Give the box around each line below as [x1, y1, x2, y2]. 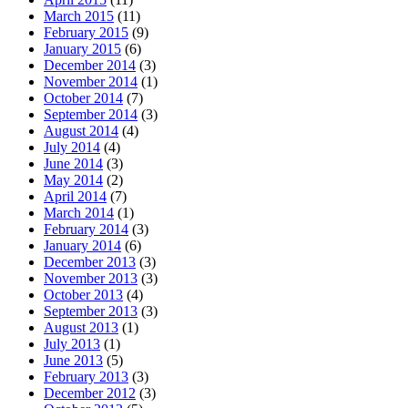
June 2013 [44, 352, 103, 368]
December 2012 [44, 384, 136, 401]
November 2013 [44, 270, 138, 286]
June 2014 [44, 155, 103, 171]
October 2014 [44, 89, 123, 106]
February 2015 [44, 24, 128, 40]
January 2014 [44, 237, 121, 253]
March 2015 [44, 7, 114, 24]
